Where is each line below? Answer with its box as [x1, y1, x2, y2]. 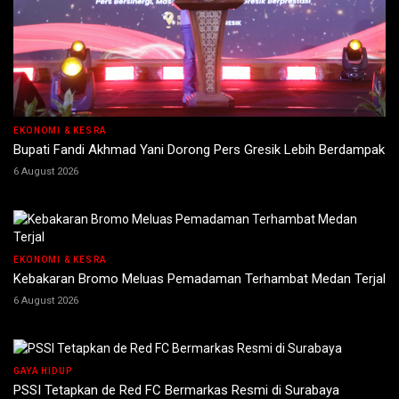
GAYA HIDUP [13, 365, 72, 376]
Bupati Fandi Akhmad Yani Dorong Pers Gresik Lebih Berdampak [13, 141, 385, 158]
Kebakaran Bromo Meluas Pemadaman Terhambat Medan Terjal [13, 270, 386, 287]
